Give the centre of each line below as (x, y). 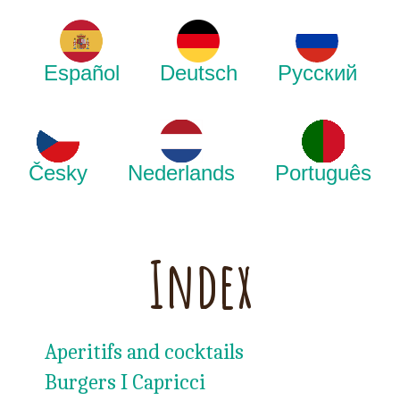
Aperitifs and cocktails (144, 352)
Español (81, 73)
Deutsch (198, 73)
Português (323, 173)
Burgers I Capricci (125, 382)
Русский (317, 73)
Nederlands (181, 173)
